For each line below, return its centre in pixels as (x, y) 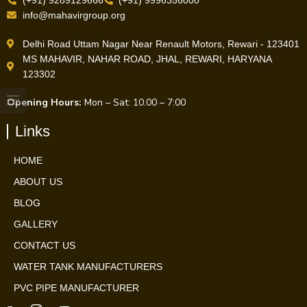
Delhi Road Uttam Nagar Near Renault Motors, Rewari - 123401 (161, 44)
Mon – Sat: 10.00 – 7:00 (134, 103)
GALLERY (36, 224)
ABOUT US (38, 182)
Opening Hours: (44, 103)
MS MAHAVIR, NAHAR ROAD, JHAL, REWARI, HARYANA (147, 59)
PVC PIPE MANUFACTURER (76, 288)
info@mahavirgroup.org (74, 15)
